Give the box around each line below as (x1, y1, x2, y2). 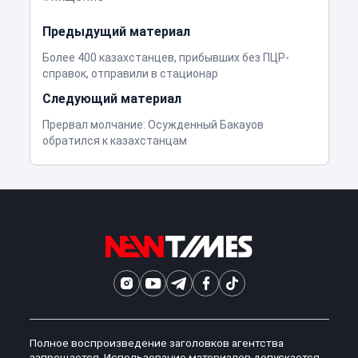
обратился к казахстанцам (42, 134, 187, 148)
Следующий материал (42, 91, 181, 107)
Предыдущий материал (42, 24, 190, 40)
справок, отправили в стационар (42, 67, 218, 81)
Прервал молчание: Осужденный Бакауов (42, 118, 264, 132)
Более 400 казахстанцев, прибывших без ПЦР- (42, 51, 289, 65)
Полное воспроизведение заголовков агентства (29, 336, 284, 350)
